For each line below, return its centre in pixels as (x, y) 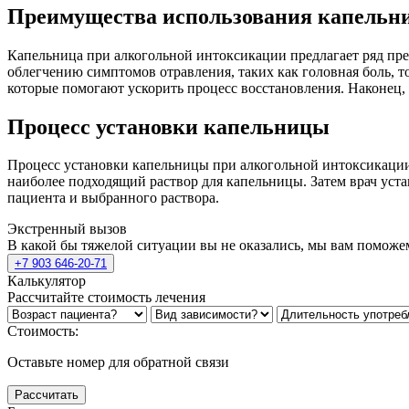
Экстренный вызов (67, 229)
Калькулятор (47, 281)
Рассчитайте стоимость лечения (106, 298)
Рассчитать (47, 395)
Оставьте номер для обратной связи (118, 362)
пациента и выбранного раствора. (113, 198)
